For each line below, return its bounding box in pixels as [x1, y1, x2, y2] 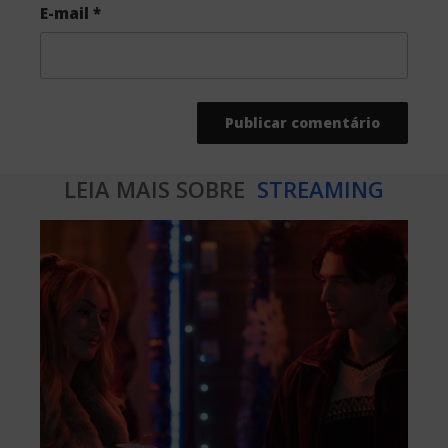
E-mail [40, 2, 93, 23]
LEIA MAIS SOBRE [64, 173, 251, 204]
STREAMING [251, 173, 384, 204]
